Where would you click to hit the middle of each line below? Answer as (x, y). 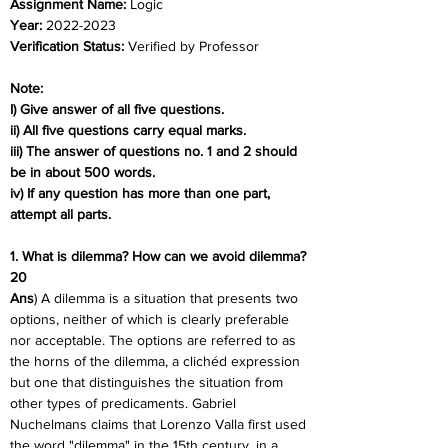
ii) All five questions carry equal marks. (128, 130)
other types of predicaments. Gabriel (125, 403)
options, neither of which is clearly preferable (151, 319)
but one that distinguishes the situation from (148, 382)
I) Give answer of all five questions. (117, 109)
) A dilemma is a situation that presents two (168, 298)
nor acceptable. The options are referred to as (155, 340)
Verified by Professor (193, 46)
